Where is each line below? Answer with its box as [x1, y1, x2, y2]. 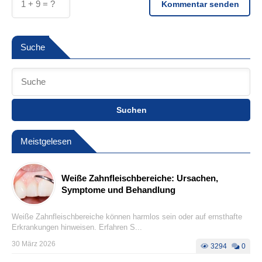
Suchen [116, 105, 147, 115]
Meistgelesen [20, 136, 71, 147]
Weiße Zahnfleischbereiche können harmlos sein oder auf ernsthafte [12, 212, 242, 222]
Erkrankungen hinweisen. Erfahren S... [12, 223, 142, 232]
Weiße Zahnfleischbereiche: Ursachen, [61, 173, 218, 183]
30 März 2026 [12, 240, 56, 249]
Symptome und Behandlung [61, 184, 175, 195]
